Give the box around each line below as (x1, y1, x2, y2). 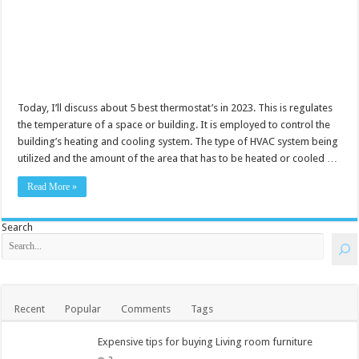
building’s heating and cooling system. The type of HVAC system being (18, 135, 339, 147)
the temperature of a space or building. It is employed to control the (18, 118, 331, 131)
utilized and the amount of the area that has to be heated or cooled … (18, 151, 338, 164)
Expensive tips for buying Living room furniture (98, 335, 313, 348)
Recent (14, 302, 46, 315)
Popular (65, 302, 102, 315)
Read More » (27, 180, 78, 192)
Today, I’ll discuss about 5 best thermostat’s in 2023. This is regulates (18, 101, 333, 114)
